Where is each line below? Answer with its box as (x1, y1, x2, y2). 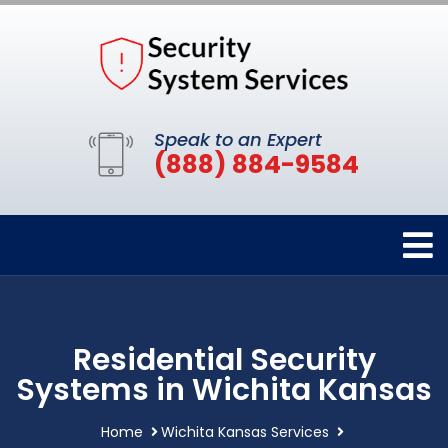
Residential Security (72, 338, 376, 381)
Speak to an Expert (154, 126, 322, 152)
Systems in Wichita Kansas (16, 368, 432, 411)
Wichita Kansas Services (161, 421, 329, 442)
